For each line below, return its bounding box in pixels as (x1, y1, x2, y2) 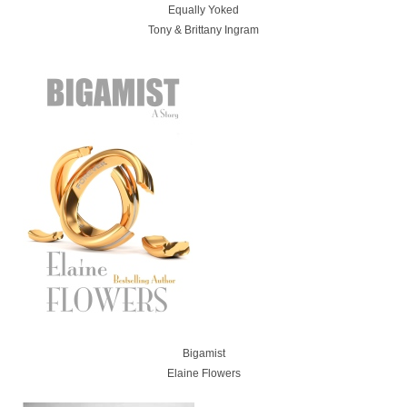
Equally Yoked (168, 3, 239, 16)
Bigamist (182, 346, 225, 360)
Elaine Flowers (166, 366, 241, 380)
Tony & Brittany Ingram (148, 23, 259, 36)
